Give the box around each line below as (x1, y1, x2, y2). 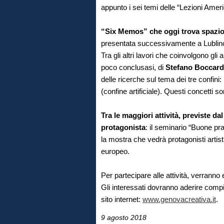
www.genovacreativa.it (142, 195, 216, 203)
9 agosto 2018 (101, 213, 146, 221)
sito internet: (101, 195, 142, 203)
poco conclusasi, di (101, 63, 165, 71)
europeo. (101, 147, 129, 155)
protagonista (101, 123, 145, 131)
